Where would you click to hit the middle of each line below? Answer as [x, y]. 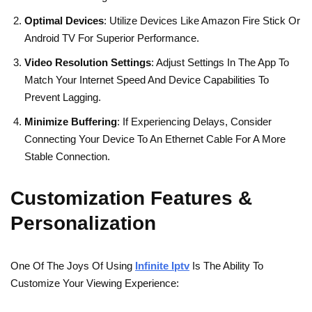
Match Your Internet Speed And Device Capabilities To [147, 80]
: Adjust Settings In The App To [220, 63]
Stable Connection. [67, 157]
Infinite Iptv [162, 266]
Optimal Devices [64, 21]
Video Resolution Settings [88, 63]
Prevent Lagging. [63, 97]
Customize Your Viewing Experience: [95, 283]
